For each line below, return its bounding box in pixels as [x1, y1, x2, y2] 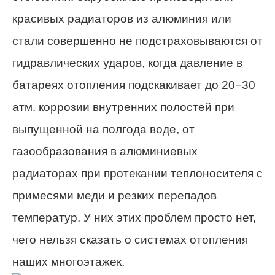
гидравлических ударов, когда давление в [12, 56, 242, 70]
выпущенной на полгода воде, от [12, 123, 195, 136]
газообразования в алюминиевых [12, 145, 198, 158]
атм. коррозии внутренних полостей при [12, 101, 234, 114]
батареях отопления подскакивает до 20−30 [12, 79, 255, 92]
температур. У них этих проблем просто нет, [12, 211, 256, 225]
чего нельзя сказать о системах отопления [12, 233, 248, 247]
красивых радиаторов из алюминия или [12, 12, 231, 26]
